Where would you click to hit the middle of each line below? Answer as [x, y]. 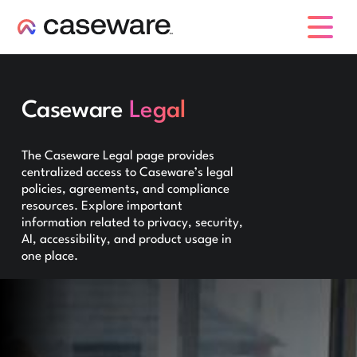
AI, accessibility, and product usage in [126, 239]
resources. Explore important [102, 206]
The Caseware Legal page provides [118, 156]
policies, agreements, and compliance [125, 189]
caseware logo [53, 40]
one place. [49, 256]
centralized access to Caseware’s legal [127, 173]
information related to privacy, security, [132, 223]
